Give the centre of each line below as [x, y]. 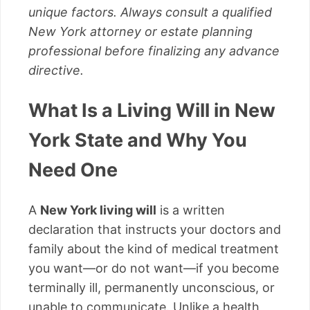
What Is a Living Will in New [152, 111]
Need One [73, 170]
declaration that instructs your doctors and [155, 229]
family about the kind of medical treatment [154, 248]
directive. [56, 70]
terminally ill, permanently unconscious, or [152, 287]
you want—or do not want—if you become [154, 268]
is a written [191, 210]
